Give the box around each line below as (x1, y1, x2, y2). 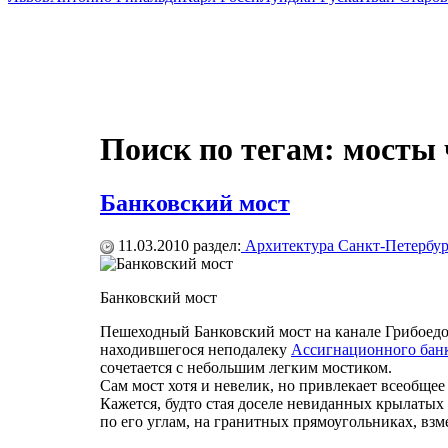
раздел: (189, 236, 241, 254)
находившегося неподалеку (100, 340, 291, 358)
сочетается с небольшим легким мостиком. (100, 358, 392, 376)
